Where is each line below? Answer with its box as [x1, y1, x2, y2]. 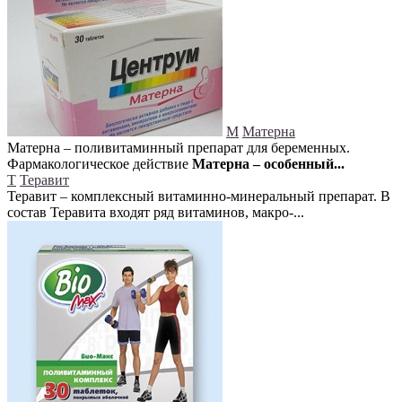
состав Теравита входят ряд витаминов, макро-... [7, 205, 304, 221]
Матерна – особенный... [192, 156, 345, 172]
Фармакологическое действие [7, 156, 192, 172]
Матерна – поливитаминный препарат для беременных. [7, 140, 350, 156]
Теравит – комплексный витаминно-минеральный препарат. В [7, 188, 390, 205]
